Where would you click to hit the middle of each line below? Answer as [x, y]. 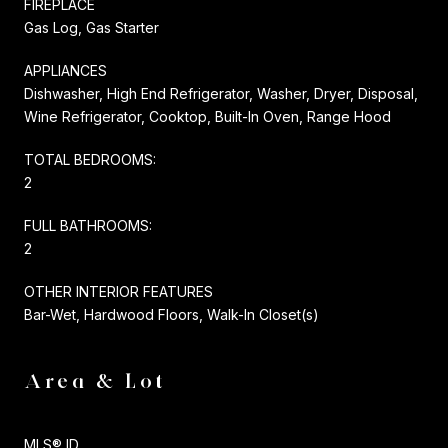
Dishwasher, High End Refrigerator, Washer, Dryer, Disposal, [221, 93]
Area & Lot [95, 380]
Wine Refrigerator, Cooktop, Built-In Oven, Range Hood [207, 116]
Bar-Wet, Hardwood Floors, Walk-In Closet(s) [171, 314]
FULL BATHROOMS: [88, 225]
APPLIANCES [65, 70]
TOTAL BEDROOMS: [90, 159]
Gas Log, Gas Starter [91, 27]
